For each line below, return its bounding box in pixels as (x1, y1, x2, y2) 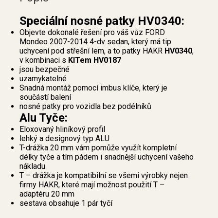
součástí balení (19, 92, 71, 102)
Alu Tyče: (19, 111, 68, 125)
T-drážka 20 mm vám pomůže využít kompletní (19, 143, 177, 153)
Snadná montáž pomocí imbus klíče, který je (19, 83, 167, 93)
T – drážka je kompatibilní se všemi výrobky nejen (19, 171, 188, 181)
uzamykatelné (19, 74, 67, 84)
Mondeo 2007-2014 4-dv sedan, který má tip (19, 37, 171, 47)
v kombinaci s (19, 55, 68, 65)
